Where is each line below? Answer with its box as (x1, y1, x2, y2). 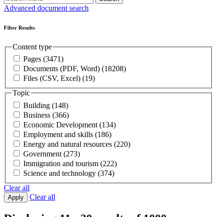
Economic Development (23, 120, 99, 129)
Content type (13, 42, 52, 51)
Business (23, 110, 52, 119)
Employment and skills (23, 130, 95, 139)
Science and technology (23, 169, 98, 177)
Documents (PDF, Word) (23, 64, 102, 73)
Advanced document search (4, 3, 89, 12)
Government (23, 149, 63, 158)
